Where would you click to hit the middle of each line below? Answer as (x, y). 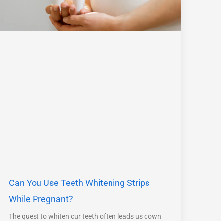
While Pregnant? (41, 199)
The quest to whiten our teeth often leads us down (85, 216)
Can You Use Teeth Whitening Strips (79, 183)
